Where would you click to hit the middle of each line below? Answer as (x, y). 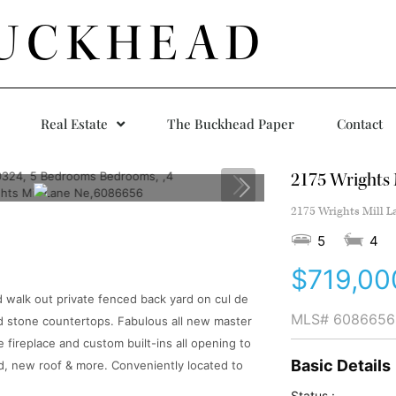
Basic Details (340, 366)
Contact (360, 124)
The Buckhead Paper (231, 124)
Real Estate (74, 124)
